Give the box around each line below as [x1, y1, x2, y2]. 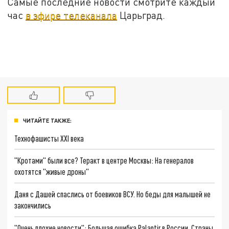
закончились [14, 200, 52, 210]
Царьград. [117, 9, 166, 21]
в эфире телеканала [26, 9, 118, 21]
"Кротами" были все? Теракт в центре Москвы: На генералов [14, 155, 194, 166]
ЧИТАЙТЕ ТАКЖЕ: [23, 117, 72, 124]
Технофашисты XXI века [14, 133, 84, 143]
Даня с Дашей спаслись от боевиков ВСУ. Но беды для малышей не [14, 189, 211, 199]
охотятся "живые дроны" [14, 167, 89, 177]
